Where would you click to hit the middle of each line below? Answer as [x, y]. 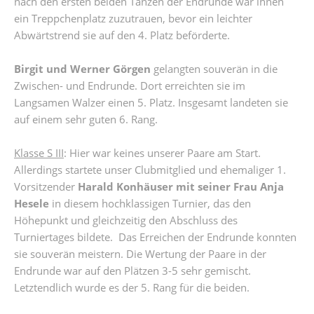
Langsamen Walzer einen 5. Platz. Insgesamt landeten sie [151, 102]
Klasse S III [39, 153]
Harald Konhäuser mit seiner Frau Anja [181, 186]
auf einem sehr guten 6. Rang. [86, 119]
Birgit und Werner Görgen [82, 69]
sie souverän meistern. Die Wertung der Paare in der [140, 254]
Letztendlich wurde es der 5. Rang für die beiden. [132, 287]
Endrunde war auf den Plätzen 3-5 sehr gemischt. [132, 271]
